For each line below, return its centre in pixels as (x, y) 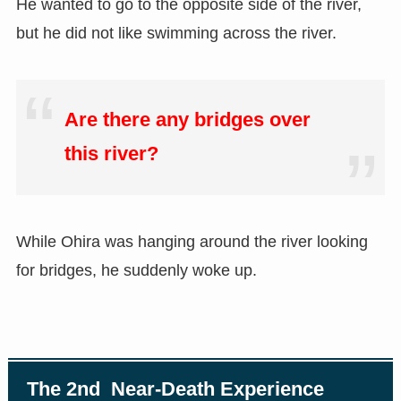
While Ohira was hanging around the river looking (192, 242)
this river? (111, 154)
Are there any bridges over (187, 120)
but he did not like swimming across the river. (176, 33)
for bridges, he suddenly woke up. (136, 271)
